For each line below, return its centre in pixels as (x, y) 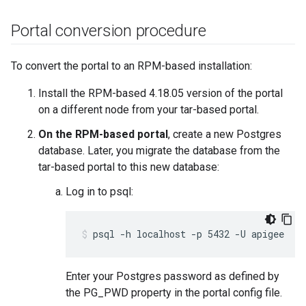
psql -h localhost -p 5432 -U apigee (189, 234)
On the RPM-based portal (103, 134)
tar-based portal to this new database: (129, 167)
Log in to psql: (99, 192)
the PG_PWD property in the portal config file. (174, 293)
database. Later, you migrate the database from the (159, 151)
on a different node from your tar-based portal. (149, 110)
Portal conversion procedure (109, 31)
